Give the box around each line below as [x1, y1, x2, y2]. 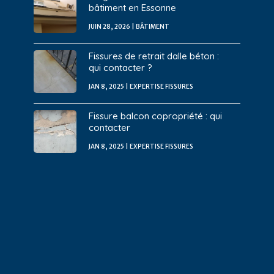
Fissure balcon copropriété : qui [88, 109, 222, 122]
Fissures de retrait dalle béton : [88, 50, 219, 62]
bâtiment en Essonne [88, 1, 176, 13]
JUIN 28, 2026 [88, 22, 130, 31]
